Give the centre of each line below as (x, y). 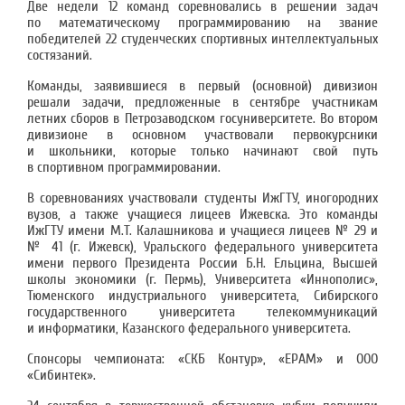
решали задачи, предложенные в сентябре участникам (202, 102)
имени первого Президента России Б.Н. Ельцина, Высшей (202, 263)
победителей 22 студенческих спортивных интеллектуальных (202, 39)
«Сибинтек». (61, 375)
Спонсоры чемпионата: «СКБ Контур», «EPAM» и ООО (202, 359)
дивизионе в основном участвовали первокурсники (202, 135)
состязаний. (60, 55)
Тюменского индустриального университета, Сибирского (202, 296)
